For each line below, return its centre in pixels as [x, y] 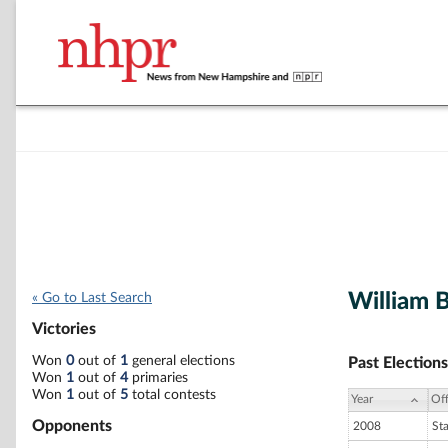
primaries [158, 377]
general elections [181, 360]
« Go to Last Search [92, 298]
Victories [64, 329]
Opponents [72, 425]
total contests [172, 394]
